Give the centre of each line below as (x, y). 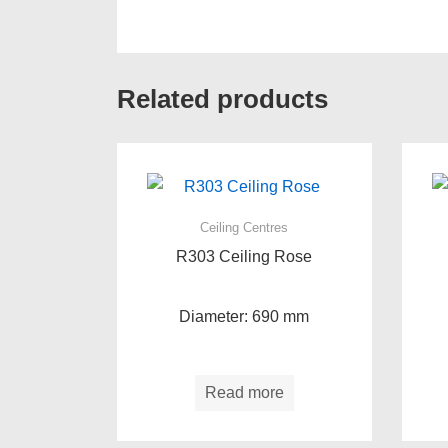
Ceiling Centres (244, 227)
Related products (222, 98)
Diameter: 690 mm (244, 316)
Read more (244, 392)
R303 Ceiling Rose (244, 256)
